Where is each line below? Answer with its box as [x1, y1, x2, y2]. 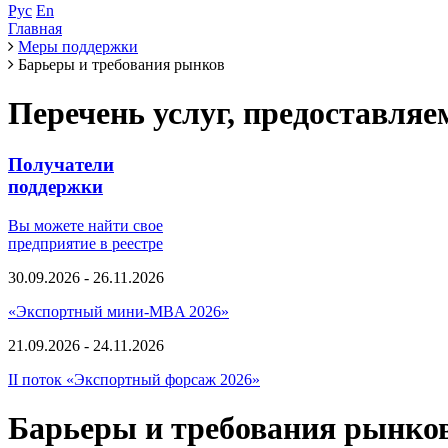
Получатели [8, 153, 114, 175]
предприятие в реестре [8, 234, 163, 252]
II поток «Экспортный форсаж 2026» [8, 370, 260, 388]
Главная [8, 20, 62, 37]
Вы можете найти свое [8, 216, 163, 234]
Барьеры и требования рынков [18, 56, 225, 73]
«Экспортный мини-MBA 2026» [8, 302, 229, 320]
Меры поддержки [18, 38, 138, 55]
